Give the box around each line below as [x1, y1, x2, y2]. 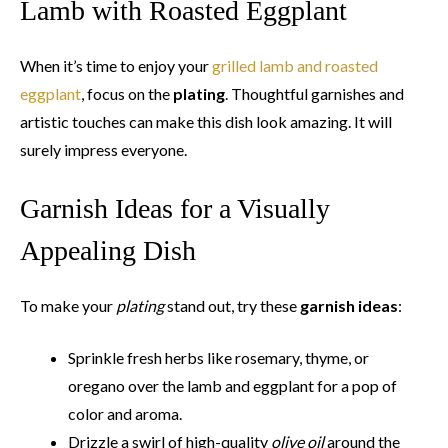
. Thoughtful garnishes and [225, 83, 404, 103]
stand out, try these [164, 295, 300, 315]
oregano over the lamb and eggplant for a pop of [68, 375, 397, 395]
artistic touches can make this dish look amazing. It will [20, 111, 392, 131]
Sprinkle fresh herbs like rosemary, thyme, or [68, 347, 369, 367]
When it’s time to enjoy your [20, 55, 212, 75]
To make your [20, 295, 116, 315]
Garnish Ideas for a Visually [20, 192, 330, 224]
